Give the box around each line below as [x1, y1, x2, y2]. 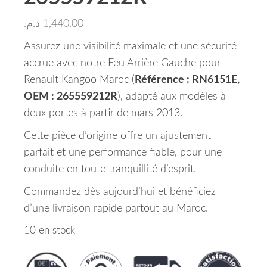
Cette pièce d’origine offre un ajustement [24, 131, 211, 141]
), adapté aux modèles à [117, 91, 226, 102]
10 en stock [24, 226, 75, 235]
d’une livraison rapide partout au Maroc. [24, 203, 208, 214]
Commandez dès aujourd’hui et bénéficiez [24, 187, 216, 197]
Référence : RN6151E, [135, 74, 240, 85]
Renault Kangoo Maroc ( [24, 74, 135, 85]
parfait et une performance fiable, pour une [24, 147, 222, 158]
